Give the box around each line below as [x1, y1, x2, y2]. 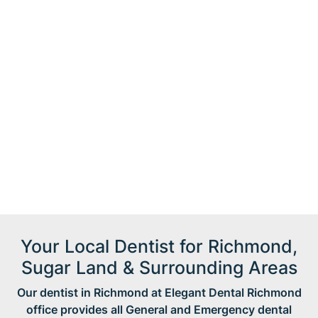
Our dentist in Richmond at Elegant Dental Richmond [16, 285, 302, 300]
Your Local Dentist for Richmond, [21, 236, 297, 258]
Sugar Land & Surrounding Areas [21, 257, 297, 279]
